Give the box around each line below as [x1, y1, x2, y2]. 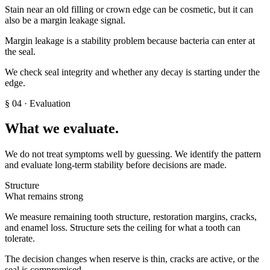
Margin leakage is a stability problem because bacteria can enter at [5, 35, 255, 46]
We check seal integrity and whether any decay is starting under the [5, 66, 260, 77]
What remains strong [5, 191, 83, 202]
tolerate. [5, 233, 35, 244]
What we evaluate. [5, 121, 119, 137]
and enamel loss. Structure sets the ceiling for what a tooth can [5, 222, 240, 233]
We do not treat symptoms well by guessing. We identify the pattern [5, 149, 261, 160]
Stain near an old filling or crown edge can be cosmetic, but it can [5, 4, 253, 14]
